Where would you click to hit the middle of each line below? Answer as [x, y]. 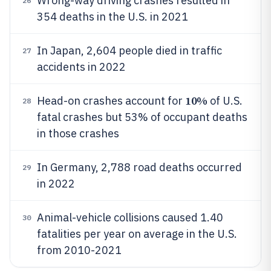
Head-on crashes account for [111, 101]
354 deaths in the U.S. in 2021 [113, 17]
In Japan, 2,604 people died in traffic [129, 51]
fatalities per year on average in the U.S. [137, 234]
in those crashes [78, 133]
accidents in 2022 [81, 67]
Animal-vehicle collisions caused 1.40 [130, 217]
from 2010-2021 [79, 250]
